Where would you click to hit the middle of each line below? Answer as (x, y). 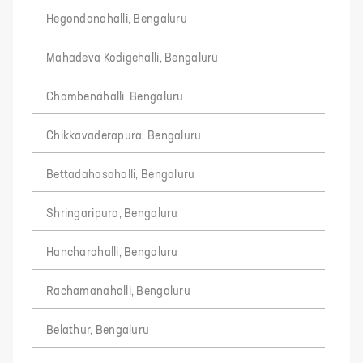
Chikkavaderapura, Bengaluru (124, 136)
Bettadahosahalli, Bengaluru (121, 175)
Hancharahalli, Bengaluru (112, 253)
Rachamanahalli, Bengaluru (118, 292)
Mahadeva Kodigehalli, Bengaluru (132, 58)
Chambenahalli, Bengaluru (115, 97)
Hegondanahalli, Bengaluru (117, 19)
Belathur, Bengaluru (98, 331)
